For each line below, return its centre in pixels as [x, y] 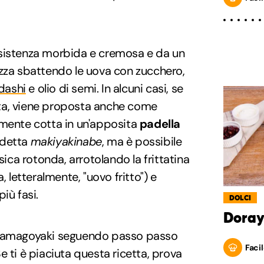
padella [160, 123]
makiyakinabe [66, 141]
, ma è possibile [142, 141]
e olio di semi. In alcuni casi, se [104, 88]
